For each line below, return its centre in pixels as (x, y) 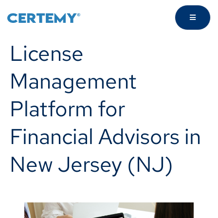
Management (73, 81)
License (47, 53)
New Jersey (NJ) (91, 164)
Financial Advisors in (105, 136)
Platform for (67, 109)
